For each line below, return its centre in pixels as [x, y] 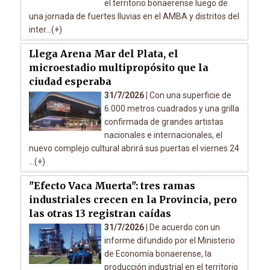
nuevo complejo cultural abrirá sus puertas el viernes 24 [134, 148]
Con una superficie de [190, 95]
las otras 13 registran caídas [100, 213]
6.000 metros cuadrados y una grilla [171, 108]
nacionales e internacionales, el [163, 135]
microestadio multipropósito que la [118, 67]
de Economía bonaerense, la [158, 253]
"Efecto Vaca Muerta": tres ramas [112, 185]
